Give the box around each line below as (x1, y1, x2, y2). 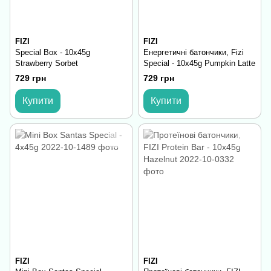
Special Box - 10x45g (15, 48, 90, 57)
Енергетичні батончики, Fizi (143, 48, 244, 57)
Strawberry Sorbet (15, 59, 78, 68)
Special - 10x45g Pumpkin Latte (143, 59, 255, 68)
